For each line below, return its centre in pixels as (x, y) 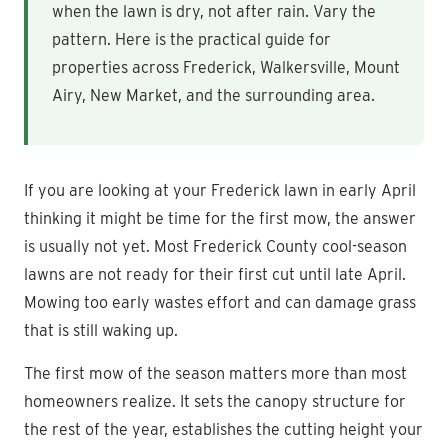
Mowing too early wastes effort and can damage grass (220, 302)
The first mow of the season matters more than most (215, 373)
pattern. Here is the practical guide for (191, 39)
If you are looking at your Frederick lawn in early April (220, 190)
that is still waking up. (101, 330)
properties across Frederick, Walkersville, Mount (226, 67)
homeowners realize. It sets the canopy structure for (215, 401)
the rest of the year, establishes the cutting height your (223, 429)
